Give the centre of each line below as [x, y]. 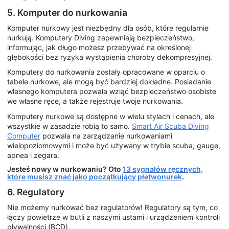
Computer [24, 135]
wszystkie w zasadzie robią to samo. [70, 126]
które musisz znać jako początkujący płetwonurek [95, 177]
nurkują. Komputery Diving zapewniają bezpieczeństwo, [101, 37]
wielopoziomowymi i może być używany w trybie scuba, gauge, [114, 145]
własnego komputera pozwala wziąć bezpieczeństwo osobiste [112, 91]
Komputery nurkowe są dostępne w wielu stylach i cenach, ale [111, 116]
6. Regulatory [36, 192]
